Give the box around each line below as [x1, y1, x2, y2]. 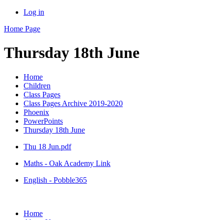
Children [24, 81, 51, 90]
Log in [24, 8, 44, 16]
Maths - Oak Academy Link [24, 159, 110, 167]
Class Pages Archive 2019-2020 [24, 99, 123, 108]
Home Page [4, 25, 40, 33]
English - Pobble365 [24, 175, 87, 184]
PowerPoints [24, 116, 63, 125]
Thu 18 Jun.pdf [24, 142, 71, 151]
